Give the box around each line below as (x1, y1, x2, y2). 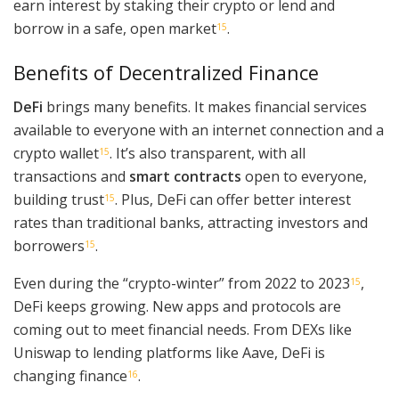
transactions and (13, 167, 129, 187)
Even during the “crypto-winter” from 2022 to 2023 (13, 273, 350, 294)
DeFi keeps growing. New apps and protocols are (13, 297, 341, 317)
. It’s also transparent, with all (110, 143, 305, 164)
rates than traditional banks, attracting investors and (13, 213, 368, 233)
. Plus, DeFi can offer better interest (115, 190, 351, 210)
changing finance (13, 366, 127, 387)
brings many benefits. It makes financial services (43, 97, 367, 118)
